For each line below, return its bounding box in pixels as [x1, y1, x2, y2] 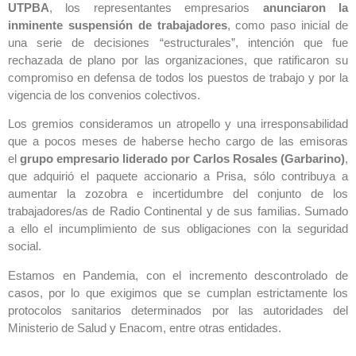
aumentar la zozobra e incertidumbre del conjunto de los [8, 187, 348, 201]
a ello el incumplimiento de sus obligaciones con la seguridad [8, 222, 348, 236]
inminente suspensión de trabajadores [8, 18, 227, 32]
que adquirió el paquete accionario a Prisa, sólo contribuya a [8, 169, 348, 184]
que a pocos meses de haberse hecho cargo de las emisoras [8, 134, 348, 149]
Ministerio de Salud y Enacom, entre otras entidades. [8, 320, 281, 335]
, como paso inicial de [226, 18, 349, 32]
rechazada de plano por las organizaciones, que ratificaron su [8, 53, 348, 67]
